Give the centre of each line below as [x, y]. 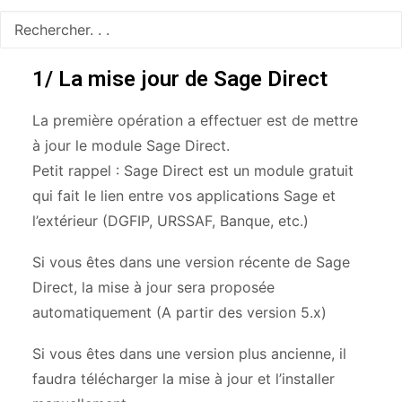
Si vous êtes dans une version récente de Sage [191, 262]
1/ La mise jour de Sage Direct [180, 79]
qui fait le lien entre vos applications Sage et [184, 196]
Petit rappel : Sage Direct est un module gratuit [193, 170]
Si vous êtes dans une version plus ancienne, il [189, 354]
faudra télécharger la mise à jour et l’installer [184, 379]
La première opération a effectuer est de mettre [195, 120]
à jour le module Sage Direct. [131, 145]
